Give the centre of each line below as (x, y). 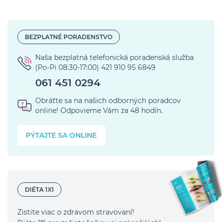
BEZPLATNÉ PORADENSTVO (69, 37)
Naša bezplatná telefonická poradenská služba (114, 58)
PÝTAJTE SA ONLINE (61, 136)
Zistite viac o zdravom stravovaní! (76, 212)
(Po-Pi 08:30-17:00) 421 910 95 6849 (95, 68)
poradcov (164, 101)
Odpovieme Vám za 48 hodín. (111, 111)
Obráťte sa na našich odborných (91, 101)
